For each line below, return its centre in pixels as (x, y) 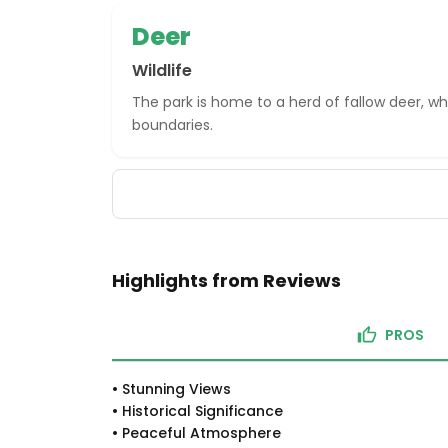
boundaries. (172, 125)
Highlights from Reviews (226, 280)
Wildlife (162, 70)
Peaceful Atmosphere (201, 433)
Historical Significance (202, 411)
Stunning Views (176, 389)
